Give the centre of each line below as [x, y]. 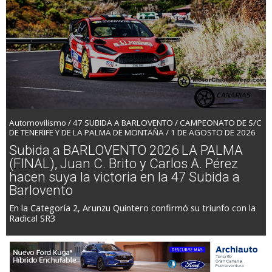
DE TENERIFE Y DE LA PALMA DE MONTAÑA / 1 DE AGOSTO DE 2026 [132, 132]
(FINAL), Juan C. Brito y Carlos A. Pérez [124, 163]
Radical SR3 [32, 218]
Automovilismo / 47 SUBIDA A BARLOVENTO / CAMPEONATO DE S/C [135, 122]
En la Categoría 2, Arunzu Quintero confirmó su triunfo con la [132, 207]
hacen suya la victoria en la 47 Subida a [124, 176]
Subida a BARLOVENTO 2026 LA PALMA [126, 150]
